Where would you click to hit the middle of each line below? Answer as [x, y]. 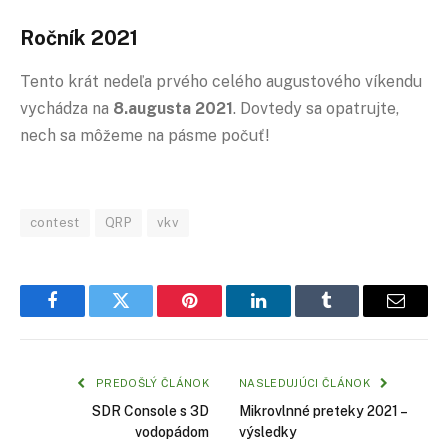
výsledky [268, 431]
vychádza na [66, 109]
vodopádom [172, 431]
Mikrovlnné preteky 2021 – [322, 410]
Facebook [85, 315]
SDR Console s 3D [150, 410]
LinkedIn [289, 315]
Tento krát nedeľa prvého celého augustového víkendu [221, 82]
